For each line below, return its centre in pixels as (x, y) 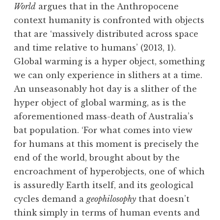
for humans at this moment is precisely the (106, 144)
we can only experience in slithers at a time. (108, 75)
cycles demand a (50, 199)
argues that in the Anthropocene (107, 7)
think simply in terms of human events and (107, 213)
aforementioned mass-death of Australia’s (104, 117)
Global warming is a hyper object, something (109, 62)
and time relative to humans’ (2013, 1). (95, 48)
